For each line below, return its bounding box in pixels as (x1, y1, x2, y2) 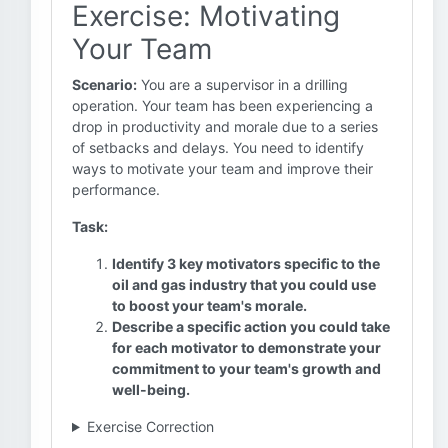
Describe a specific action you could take (112, 318, 390, 335)
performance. (72, 181, 160, 198)
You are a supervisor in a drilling (137, 76, 348, 93)
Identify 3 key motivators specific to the (112, 255, 380, 272)
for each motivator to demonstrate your (112, 339, 381, 356)
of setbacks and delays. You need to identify (72, 139, 364, 156)
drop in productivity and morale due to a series (72, 118, 378, 135)
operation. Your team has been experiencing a (72, 97, 373, 114)
